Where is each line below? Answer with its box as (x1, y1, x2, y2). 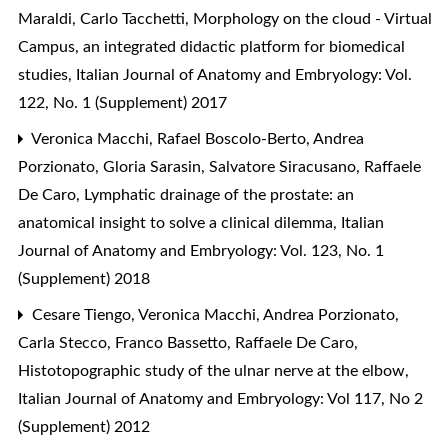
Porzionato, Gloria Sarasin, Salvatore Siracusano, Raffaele (18, 158, 421, 175)
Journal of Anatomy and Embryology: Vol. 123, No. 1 (18, 242, 384, 259)
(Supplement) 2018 (18, 270, 150, 287)
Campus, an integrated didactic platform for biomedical (18, 38, 405, 55)
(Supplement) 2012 (18, 418, 150, 435)
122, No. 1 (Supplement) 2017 (18, 94, 227, 111)
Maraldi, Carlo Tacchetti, (18, 10, 193, 27)
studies (18, 66, 72, 83)
